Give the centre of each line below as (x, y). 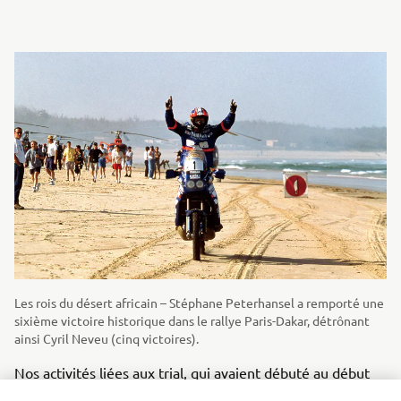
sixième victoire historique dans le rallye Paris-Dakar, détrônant (192, 321)
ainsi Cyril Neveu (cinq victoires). (107, 339)
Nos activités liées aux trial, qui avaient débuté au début (192, 373)
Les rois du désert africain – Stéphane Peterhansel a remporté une (199, 303)
